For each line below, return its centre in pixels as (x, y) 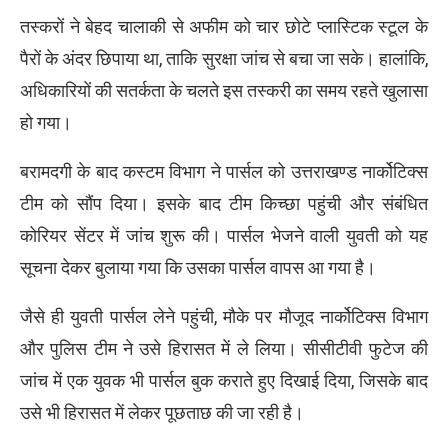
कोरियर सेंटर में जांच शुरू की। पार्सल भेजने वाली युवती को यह (224, 235)
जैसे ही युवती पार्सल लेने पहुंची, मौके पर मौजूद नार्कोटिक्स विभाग (224, 316)
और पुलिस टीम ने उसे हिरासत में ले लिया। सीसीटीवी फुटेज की (224, 348)
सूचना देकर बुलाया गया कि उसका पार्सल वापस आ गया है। (198, 267)
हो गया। (46, 122)
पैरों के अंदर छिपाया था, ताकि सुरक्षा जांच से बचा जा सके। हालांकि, (224, 58)
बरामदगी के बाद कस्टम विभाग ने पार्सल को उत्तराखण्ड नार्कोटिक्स (224, 171)
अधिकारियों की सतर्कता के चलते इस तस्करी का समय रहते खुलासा (224, 90)
